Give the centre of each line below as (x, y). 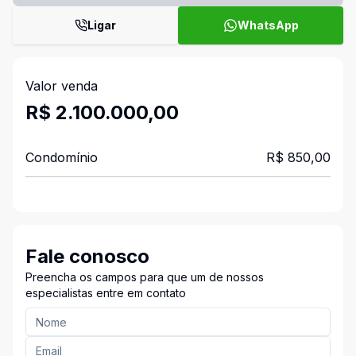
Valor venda (62, 86)
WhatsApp (268, 25)
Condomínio (62, 157)
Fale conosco (87, 256)
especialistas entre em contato (106, 293)
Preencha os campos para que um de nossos (145, 277)
